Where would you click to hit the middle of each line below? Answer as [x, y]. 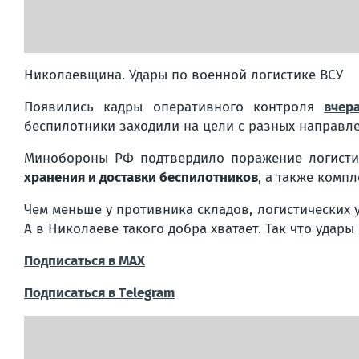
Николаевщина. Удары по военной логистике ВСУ [184, 75]
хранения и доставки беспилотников [141, 177]
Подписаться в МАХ [85, 260]
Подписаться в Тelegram [99, 292]
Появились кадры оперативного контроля [174, 107]
